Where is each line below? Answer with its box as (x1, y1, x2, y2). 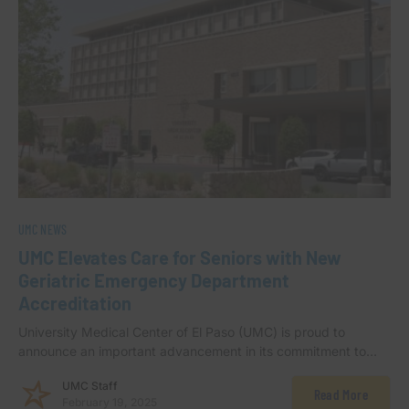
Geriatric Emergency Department (18, 269, 289, 292)
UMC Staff (62, 379, 118, 393)
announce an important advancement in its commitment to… (18, 343, 377, 360)
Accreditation (18, 292, 131, 315)
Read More (313, 386, 368, 404)
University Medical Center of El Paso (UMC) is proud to (18, 324, 345, 341)
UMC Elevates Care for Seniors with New (18, 246, 341, 269)
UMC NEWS (18, 222, 68, 238)
